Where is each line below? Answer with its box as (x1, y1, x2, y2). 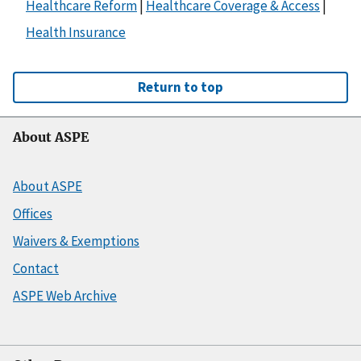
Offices (13, 205, 52, 223)
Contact (13, 259, 59, 278)
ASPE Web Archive (13, 287, 117, 305)
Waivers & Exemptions (13, 232, 139, 251)
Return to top (138, 78, 223, 97)
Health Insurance (26, 23, 126, 42)
